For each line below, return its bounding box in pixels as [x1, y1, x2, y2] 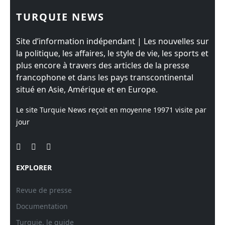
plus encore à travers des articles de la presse [16, 60, 189, 71]
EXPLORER [16, 163, 52, 172]
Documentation [16, 201, 68, 211]
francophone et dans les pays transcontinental [16, 72, 193, 83]
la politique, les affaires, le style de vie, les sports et [16, 48, 208, 59]
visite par [173, 105, 206, 115]
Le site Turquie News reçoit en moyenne [16, 105, 153, 115]
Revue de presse [16, 185, 72, 195]
